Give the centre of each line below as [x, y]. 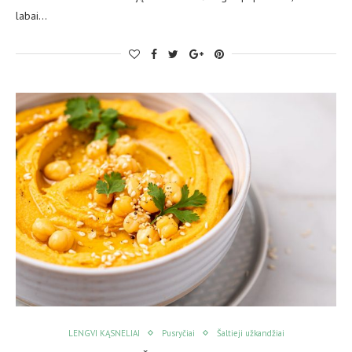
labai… [31, 15]
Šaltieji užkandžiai [250, 333]
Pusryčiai [178, 333]
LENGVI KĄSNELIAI [104, 333]
